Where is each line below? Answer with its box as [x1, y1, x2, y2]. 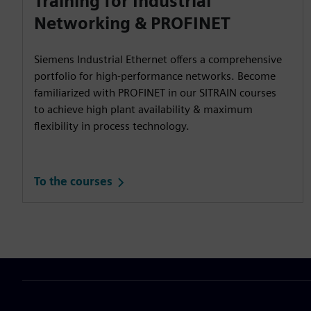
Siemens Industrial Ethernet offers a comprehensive [34, 52, 282, 66]
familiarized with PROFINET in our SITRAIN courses [34, 85, 276, 99]
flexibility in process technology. [34, 119, 190, 133]
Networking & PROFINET [34, 12, 230, 33]
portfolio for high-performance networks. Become [34, 69, 276, 83]
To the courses [34, 175, 112, 189]
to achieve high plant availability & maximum [34, 102, 253, 116]
